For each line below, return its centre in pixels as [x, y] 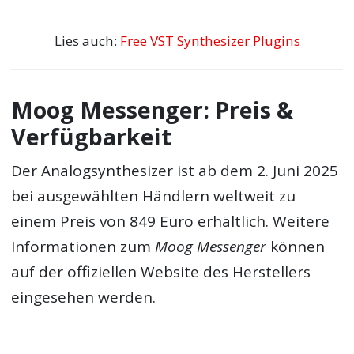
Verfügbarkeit [92, 137]
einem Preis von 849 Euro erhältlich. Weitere [171, 221]
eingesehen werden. [84, 297]
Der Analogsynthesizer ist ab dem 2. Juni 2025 [175, 170]
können [296, 246]
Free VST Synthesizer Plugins [210, 41]
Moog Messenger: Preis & [153, 110]
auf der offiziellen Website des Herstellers [161, 271]
